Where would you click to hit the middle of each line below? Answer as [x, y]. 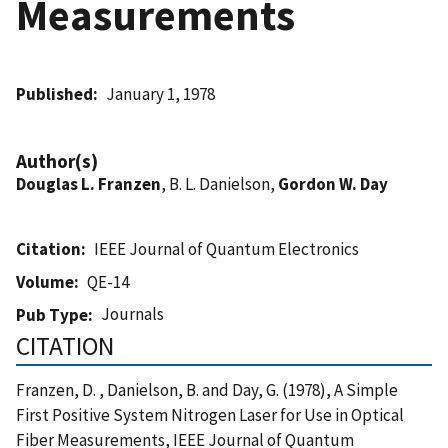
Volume [45, 281]
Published [54, 93]
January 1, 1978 [161, 93]
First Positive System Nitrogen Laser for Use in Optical [210, 414]
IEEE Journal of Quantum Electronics [227, 248]
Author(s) [57, 160]
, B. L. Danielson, [219, 183]
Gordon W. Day [333, 183]
